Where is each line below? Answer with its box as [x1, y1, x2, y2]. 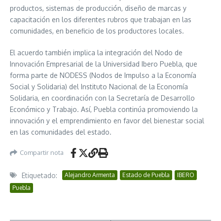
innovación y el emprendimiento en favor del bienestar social [10, 116, 204, 125]
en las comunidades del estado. [10, 127, 111, 136]
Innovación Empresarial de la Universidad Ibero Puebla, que [10, 59, 197, 68]
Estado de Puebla [122, 171, 170, 179]
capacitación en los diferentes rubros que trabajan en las [10, 15, 191, 24]
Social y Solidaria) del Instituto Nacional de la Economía [10, 82, 188, 91]
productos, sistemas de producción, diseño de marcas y [10, 3, 186, 12]
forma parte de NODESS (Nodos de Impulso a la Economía [10, 71, 196, 79]
